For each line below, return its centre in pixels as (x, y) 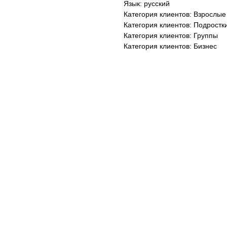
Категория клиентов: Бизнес (170, 46)
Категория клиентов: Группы (171, 35)
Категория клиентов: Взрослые (175, 14)
